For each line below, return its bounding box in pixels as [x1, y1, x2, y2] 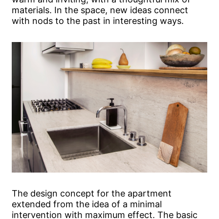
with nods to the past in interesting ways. [12, 15, 184, 26]
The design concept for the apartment [12, 188, 172, 198]
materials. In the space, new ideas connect [12, 4, 188, 15]
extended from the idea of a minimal [12, 198, 162, 209]
